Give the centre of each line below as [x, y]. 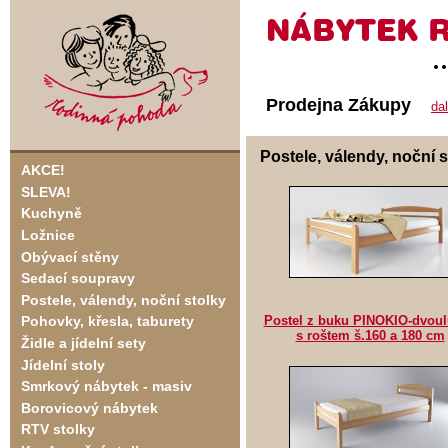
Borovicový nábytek [89, 407]
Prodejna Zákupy [338, 105]
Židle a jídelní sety [83, 343]
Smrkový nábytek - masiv [106, 386]
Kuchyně [51, 213]
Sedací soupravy [77, 278]
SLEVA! [45, 191]
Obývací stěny [69, 256]
